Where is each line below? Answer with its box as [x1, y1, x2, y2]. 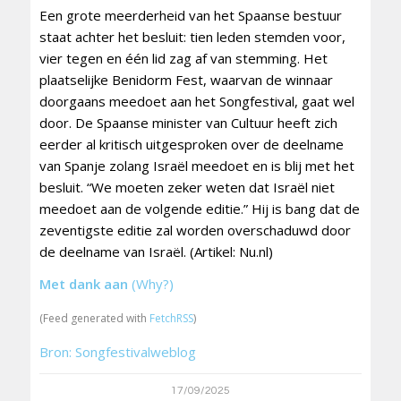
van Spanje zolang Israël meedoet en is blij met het [38, 156, 354, 175]
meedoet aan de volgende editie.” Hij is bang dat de [38, 199, 360, 218]
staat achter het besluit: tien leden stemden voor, [38, 27, 346, 46]
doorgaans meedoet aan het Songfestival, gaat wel [38, 91, 354, 110]
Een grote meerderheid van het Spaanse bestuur [38, 5, 342, 24]
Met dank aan [38, 275, 128, 294]
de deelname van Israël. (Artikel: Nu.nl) [38, 242, 273, 260]
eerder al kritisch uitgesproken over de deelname [38, 134, 344, 153]
